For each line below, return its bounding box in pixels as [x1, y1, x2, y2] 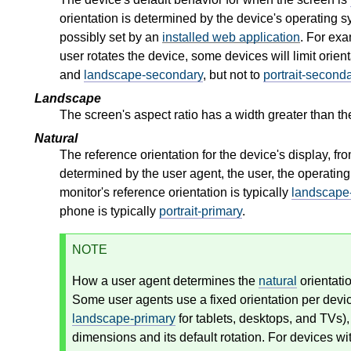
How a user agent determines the [72, 273, 259, 288]
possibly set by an [60, 30, 162, 44]
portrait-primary [159, 204, 242, 218]
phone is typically [60, 204, 159, 218]
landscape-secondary [84, 67, 203, 81]
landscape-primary [72, 311, 175, 325]
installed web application [162, 30, 300, 44]
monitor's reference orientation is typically [60, 185, 291, 199]
